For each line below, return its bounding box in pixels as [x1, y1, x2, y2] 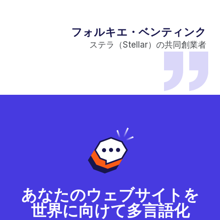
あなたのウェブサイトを [21, 185, 199, 205]
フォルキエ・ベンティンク [71, 26, 206, 39]
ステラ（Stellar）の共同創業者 [89, 40, 206, 50]
